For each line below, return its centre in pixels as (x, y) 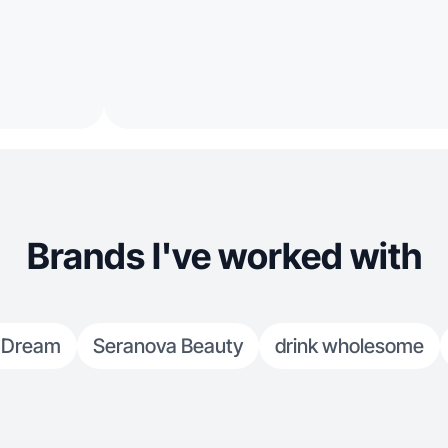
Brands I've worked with (224, 256)
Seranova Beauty (168, 346)
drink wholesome (349, 346)
